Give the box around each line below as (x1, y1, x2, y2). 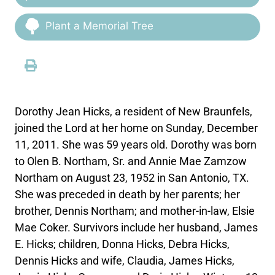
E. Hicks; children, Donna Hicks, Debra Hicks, (15, 238, 230, 250)
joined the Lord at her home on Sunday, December (15, 122, 258, 134)
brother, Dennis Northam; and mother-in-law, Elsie (15, 204, 255, 217)
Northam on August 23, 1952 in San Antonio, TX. (15, 171, 250, 184)
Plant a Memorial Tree (45, 20, 154, 32)
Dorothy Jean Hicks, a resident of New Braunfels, (15, 105, 253, 118)
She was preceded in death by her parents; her (15, 188, 241, 201)
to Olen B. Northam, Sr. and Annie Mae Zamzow (15, 155, 247, 168)
